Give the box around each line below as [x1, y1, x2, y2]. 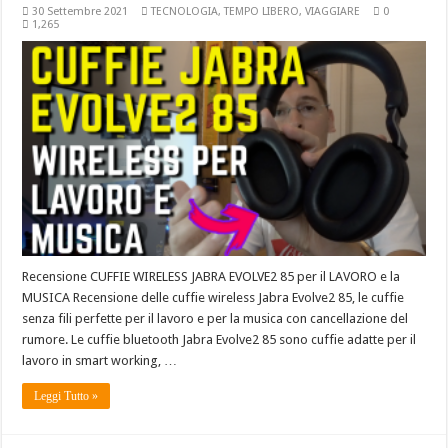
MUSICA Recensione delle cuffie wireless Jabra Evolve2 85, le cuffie [22, 289, 405, 305]
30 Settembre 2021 [32, 4, 129, 18]
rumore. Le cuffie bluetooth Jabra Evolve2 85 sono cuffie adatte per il [22, 331, 417, 347]
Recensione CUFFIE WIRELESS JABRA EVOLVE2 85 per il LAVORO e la [22, 268, 401, 284]
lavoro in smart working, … [22, 352, 178, 368]
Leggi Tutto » [34, 388, 99, 403]
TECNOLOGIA [151, 4, 219, 18]
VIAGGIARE [305, 4, 361, 18]
